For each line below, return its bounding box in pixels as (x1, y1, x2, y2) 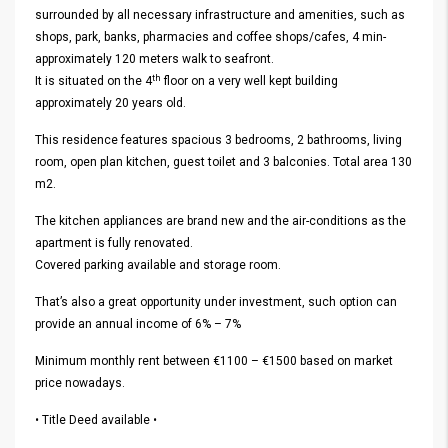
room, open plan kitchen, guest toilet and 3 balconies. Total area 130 (35, 155, 412, 169)
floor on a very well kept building (161, 74, 338, 88)
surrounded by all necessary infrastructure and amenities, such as (35, 8, 405, 22)
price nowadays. (35, 376, 125, 390)
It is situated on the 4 (35, 74, 152, 88)
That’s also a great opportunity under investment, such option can (35, 295, 397, 309)
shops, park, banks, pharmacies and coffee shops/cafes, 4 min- (35, 30, 386, 44)
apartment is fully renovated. (35, 236, 193, 250)
